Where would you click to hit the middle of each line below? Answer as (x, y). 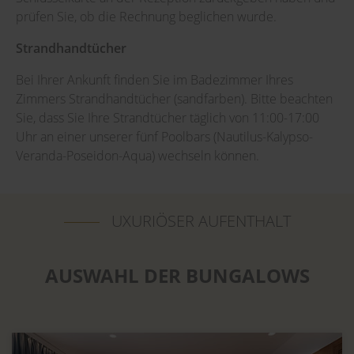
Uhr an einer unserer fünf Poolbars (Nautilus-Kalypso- (164, 137)
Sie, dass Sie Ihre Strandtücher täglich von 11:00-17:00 (168, 118)
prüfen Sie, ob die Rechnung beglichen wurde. (146, 17)
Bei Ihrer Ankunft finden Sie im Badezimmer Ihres (154, 80)
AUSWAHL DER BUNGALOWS (177, 275)
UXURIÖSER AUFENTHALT (201, 221)
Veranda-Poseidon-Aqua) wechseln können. (137, 156)
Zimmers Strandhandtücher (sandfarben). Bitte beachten (174, 99)
